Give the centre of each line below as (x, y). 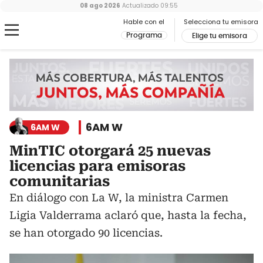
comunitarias (60, 182)
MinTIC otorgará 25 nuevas (110, 151)
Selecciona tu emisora (221, 22)
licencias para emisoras (97, 166)
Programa (144, 35)
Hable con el (144, 22)
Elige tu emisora (220, 36)
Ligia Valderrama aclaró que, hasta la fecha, (128, 215)
